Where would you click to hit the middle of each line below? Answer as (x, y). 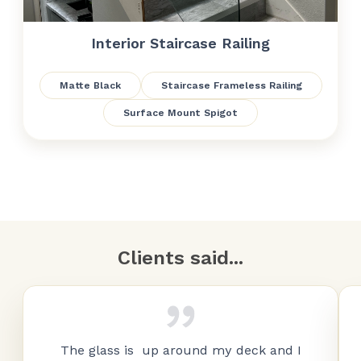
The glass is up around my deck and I (180, 350)
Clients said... (180, 258)
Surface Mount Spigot (180, 113)
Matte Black (90, 85)
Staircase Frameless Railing (231, 85)
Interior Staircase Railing (180, 43)
